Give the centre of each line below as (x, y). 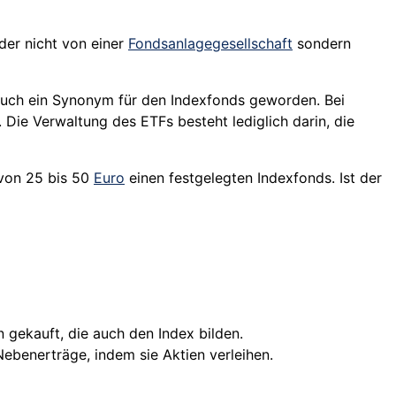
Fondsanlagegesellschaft (210, 44)
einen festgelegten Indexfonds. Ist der (253, 178)
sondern (322, 44)
